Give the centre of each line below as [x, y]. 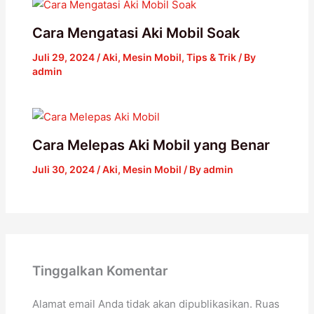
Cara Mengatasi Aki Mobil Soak [136, 33]
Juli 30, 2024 [64, 169]
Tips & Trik [211, 57]
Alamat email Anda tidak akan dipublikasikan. [142, 303]
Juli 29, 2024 [64, 57]
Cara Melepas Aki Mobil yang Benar [151, 145]
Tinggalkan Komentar [100, 271]
